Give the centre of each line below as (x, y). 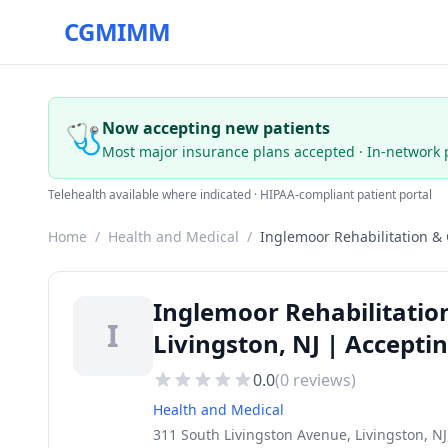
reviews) (322, 380)
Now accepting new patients (216, 128)
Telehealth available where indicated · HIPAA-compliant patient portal (240, 194)
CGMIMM (117, 31)
